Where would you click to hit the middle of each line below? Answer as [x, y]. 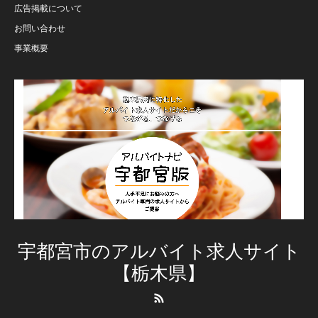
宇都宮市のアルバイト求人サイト [159, 252]
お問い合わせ [40, 29]
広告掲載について [48, 9]
